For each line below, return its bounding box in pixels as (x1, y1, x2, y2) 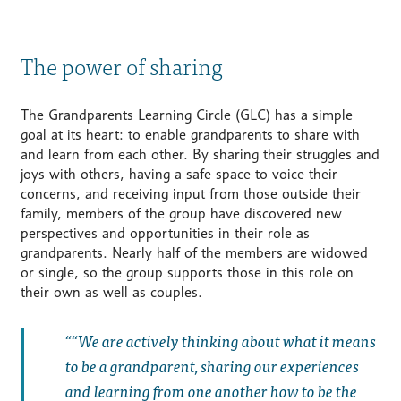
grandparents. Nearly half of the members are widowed (20, 244, 368, 262)
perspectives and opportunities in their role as (20, 225, 310, 243)
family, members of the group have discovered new (20, 205, 342, 223)
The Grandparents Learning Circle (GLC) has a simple (20, 107, 353, 124)
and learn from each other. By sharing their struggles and (20, 146, 380, 164)
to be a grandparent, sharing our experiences (64, 353, 359, 380)
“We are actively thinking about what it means (71, 328, 376, 354)
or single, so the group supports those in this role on (20, 264, 354, 282)
